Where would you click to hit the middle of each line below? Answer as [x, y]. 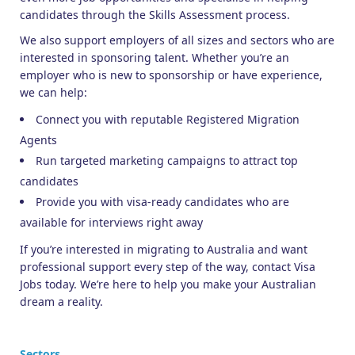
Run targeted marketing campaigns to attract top [167, 160]
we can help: [53, 92]
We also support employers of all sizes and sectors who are [177, 40]
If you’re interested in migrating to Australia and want [164, 249]
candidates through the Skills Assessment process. [155, 14]
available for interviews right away [111, 222]
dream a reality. [61, 301]
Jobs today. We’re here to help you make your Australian [168, 284]
